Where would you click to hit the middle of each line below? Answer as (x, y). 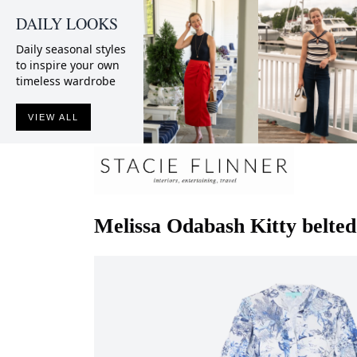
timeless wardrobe (66, 81)
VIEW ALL (53, 117)
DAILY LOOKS (67, 24)
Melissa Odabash (169, 226)
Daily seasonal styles (71, 49)
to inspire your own (68, 65)
